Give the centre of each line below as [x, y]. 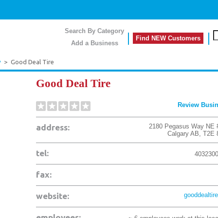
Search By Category [94, 31]
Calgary [178, 134]
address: [53, 127]
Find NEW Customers [168, 38]
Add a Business [94, 43]
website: [53, 196]
